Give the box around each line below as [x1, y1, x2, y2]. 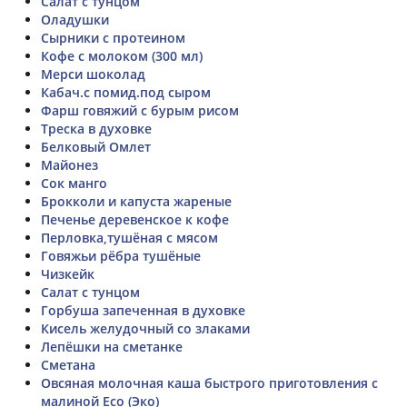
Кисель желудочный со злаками [41, 319, 250, 337]
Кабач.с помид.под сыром [41, 83, 211, 101]
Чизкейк [41, 264, 94, 283]
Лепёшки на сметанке [41, 337, 183, 355]
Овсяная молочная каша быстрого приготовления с [41, 373, 378, 392]
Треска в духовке [41, 119, 152, 137]
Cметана [41, 355, 95, 373]
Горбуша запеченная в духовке [41, 301, 245, 319]
